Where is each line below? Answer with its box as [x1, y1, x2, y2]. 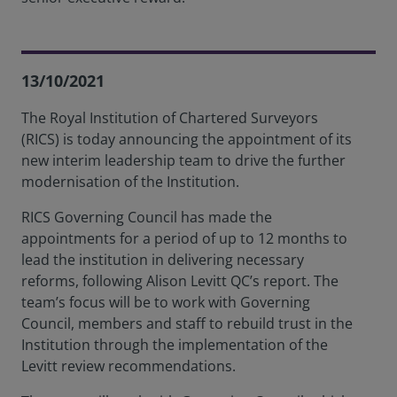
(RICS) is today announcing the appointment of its [21, 129, 352, 149]
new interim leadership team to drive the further [21, 151, 346, 170]
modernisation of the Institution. [21, 172, 239, 191]
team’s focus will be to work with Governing [21, 292, 310, 312]
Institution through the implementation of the [21, 335, 328, 354]
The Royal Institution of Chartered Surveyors [21, 108, 318, 128]
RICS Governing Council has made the [21, 207, 272, 227]
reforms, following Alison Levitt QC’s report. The [21, 271, 339, 291]
